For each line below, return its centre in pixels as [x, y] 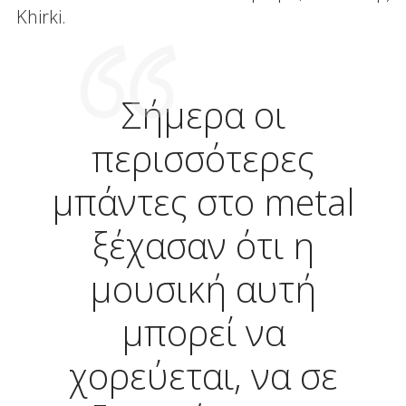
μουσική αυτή [203, 288]
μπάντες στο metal [203, 201]
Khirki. [41, 16]
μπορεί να [203, 332]
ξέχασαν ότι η [203, 245]
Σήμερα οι [203, 114]
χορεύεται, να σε [203, 375]
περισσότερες [203, 158]
